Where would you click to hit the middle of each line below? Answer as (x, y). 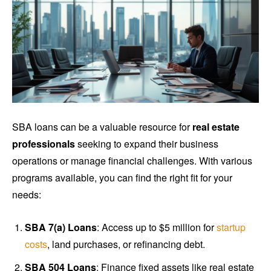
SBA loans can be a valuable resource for (102, 127)
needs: (27, 195)
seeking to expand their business (147, 144)
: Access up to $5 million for (157, 227)
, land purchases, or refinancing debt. (126, 244)
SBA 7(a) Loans (61, 227)
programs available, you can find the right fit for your (122, 178)
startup (231, 227)
